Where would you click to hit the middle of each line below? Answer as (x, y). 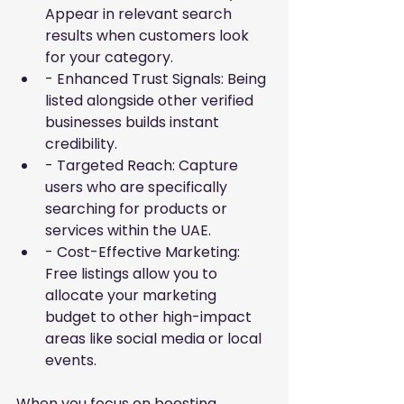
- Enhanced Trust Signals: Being (157, 79)
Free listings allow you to (133, 274)
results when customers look (149, 36)
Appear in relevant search (140, 14)
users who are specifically (138, 188)
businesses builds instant (134, 123)
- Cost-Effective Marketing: (144, 252)
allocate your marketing (133, 296)
